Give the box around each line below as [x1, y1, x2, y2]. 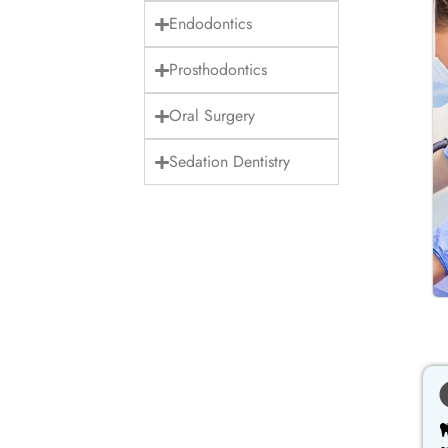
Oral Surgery [168, 104, 255, 128]
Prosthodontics [168, 58, 267, 82]
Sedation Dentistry [168, 150, 290, 174]
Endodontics [168, 12, 252, 36]
